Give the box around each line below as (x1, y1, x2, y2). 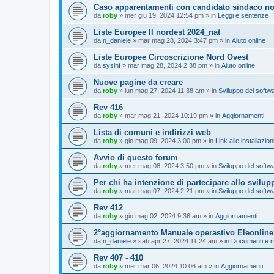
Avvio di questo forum (94, 153, 178, 162)
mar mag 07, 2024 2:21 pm (125, 187, 204, 194)
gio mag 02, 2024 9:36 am (125, 212, 201, 220)
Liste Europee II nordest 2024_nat (94, 28, 220, 37)
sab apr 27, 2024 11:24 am (138, 237, 217, 245)
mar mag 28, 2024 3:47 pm (138, 37, 218, 44)
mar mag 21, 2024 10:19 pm (125, 112, 208, 119)
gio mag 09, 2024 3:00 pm (125, 137, 201, 144)
